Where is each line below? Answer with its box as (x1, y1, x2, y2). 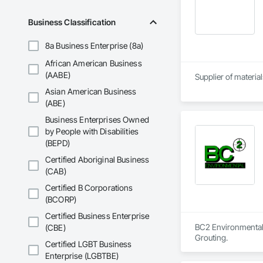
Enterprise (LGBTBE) (45, 251, 119, 261)
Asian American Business (45, 86, 137, 97)
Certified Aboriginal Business (45, 154, 150, 165)
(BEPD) (45, 138, 70, 149)
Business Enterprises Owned (45, 114, 149, 125)
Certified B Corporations (45, 183, 133, 193)
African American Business (45, 58, 142, 69)
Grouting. (194, 232, 228, 243)
